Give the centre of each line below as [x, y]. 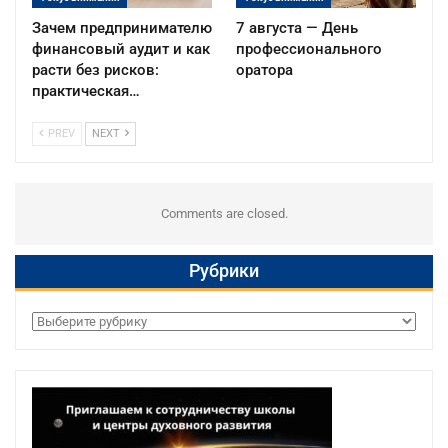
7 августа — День [297, 28]
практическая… [86, 91]
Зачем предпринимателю [122, 28]
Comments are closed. [224, 214]
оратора [264, 70]
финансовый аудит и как [121, 49]
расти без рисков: [95, 70]
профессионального [309, 49]
